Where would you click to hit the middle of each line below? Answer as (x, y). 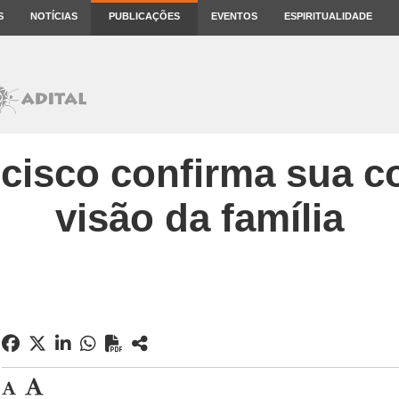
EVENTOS (234, 16)
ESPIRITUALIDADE (328, 16)
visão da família (199, 218)
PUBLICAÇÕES (144, 16)
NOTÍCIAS (54, 16)
